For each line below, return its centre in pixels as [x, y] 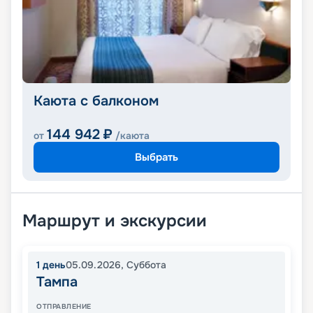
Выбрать [156, 157]
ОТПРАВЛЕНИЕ [64, 307]
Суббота [146, 265]
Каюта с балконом [96, 101]
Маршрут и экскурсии [115, 221]
